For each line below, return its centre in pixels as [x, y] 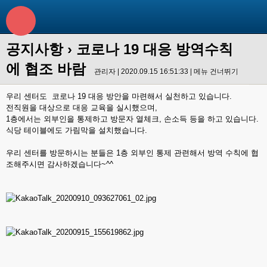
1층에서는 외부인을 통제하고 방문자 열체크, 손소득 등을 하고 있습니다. [132, 119]
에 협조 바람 [46, 69]
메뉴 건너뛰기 [216, 72]
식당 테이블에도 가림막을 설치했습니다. [77, 130]
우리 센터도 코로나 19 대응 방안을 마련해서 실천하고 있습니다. [119, 96]
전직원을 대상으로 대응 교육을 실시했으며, [82, 108]
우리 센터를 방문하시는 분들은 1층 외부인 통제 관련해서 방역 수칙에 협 [132, 153]
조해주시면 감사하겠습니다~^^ [60, 164]
